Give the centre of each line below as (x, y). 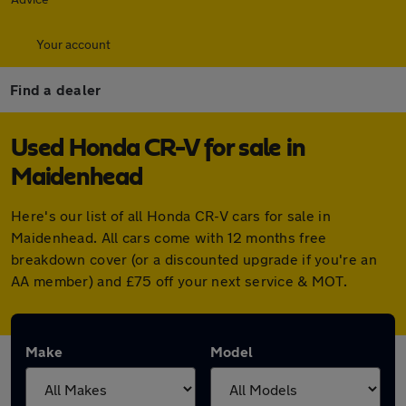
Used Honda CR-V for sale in (158, 149)
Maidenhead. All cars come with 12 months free (169, 237)
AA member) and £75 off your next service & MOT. (179, 280)
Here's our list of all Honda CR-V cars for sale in (171, 215)
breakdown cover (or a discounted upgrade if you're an (194, 259)
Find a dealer (56, 89)
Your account (73, 44)
